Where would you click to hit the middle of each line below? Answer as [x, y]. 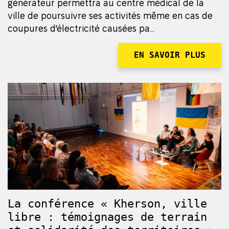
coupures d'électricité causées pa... [81, 29]
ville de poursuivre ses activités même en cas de [110, 16]
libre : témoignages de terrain [107, 217]
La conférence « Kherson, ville [107, 204]
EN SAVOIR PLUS [170, 55]
